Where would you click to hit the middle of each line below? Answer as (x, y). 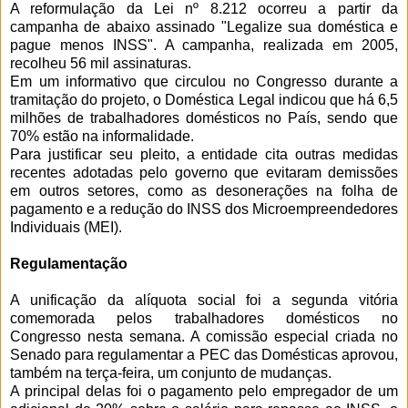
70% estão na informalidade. (102, 137)
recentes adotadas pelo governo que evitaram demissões (204, 173)
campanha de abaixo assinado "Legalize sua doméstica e (204, 27)
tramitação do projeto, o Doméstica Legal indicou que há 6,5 (204, 100)
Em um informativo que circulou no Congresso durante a (204, 82)
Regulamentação (69, 264)
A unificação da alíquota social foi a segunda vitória (204, 301)
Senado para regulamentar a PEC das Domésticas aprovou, (204, 355)
